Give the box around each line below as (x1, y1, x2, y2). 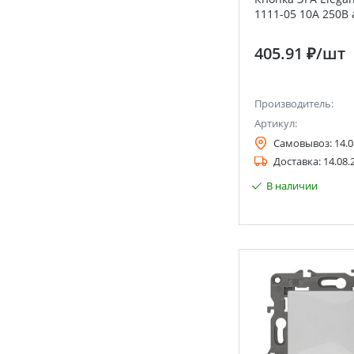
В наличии (265, 179, 318, 193)
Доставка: (273, 154, 321, 168)
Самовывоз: (273, 136, 332, 150)
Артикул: (254, 116, 297, 130)
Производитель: (254, 96, 333, 111)
